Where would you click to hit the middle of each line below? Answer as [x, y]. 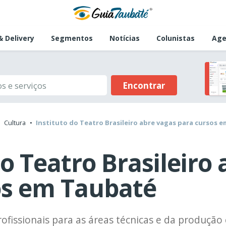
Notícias [125, 38]
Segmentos [72, 38]
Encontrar [144, 85]
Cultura [15, 123]
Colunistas [176, 38]
